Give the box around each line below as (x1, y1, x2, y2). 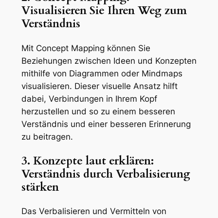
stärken (21, 179, 59, 195)
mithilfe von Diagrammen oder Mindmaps (21, 68, 182, 78)
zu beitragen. (21, 131, 73, 142)
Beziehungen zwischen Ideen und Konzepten (21, 55, 197, 66)
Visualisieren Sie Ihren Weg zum (21, 3, 187, 18)
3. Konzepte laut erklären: (21, 153, 154, 168)
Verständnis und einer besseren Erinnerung (21, 119, 191, 129)
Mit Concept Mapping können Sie (21, 43, 150, 53)
